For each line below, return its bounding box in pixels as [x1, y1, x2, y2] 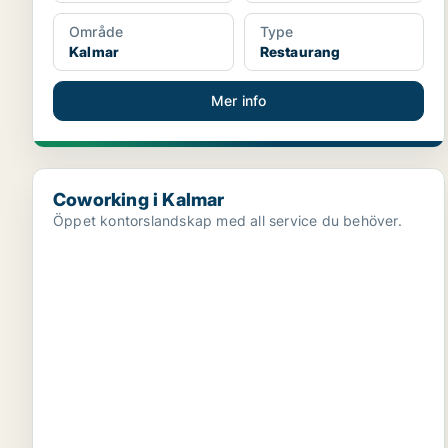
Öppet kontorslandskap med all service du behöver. [53, 212, 402, 229]
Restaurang [259, 43, 341, 60]
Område [69, 23, 124, 40]
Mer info [210, 92, 267, 109]
